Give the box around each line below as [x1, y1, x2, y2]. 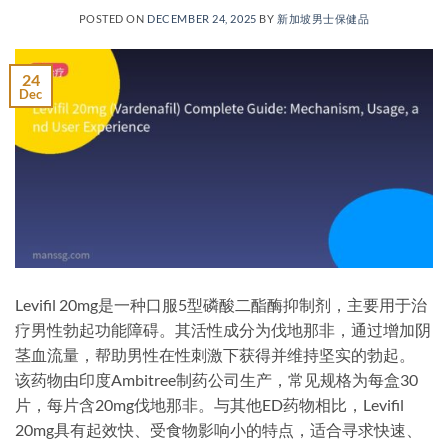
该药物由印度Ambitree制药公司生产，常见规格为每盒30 [15, 369, 418, 389]
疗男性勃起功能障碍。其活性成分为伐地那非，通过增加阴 [15, 319, 431, 339]
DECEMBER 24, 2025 [147, 11, 257, 25]
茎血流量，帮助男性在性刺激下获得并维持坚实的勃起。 [15, 344, 415, 364]
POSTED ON [78, 11, 148, 25]
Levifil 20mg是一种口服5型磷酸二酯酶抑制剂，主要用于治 [15, 294, 427, 314]
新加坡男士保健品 [276, 11, 370, 25]
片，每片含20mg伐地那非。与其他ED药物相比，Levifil [15, 394, 404, 414]
